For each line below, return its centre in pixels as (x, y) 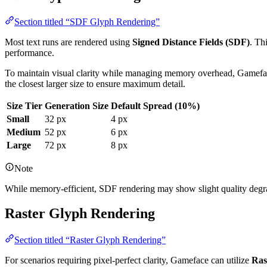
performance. (30, 52)
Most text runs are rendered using (69, 42)
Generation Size (77, 105)
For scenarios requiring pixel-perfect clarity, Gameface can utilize (128, 260)
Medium (24, 132)
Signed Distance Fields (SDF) (191, 42)
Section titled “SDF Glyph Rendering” (87, 21)
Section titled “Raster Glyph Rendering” (90, 240)
